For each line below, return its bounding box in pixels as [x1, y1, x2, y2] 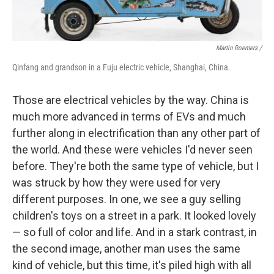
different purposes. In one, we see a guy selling [12, 193, 241, 206]
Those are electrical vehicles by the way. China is [12, 94, 249, 106]
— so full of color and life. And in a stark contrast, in [12, 226, 257, 239]
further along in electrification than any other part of [12, 127, 261, 139]
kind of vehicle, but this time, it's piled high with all [12, 259, 251, 272]
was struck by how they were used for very [12, 176, 221, 189]
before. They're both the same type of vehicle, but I [12, 160, 259, 172]
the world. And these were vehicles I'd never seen [12, 143, 253, 156]
